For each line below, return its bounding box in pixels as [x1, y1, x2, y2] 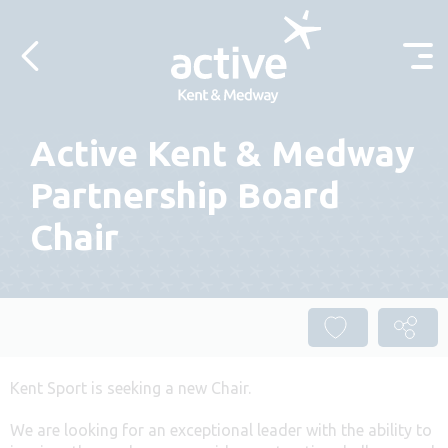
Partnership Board [30, 174, 340, 215]
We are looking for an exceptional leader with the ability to [10, 420, 432, 439]
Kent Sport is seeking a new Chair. [10, 378, 251, 397]
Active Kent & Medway [30, 132, 415, 173]
